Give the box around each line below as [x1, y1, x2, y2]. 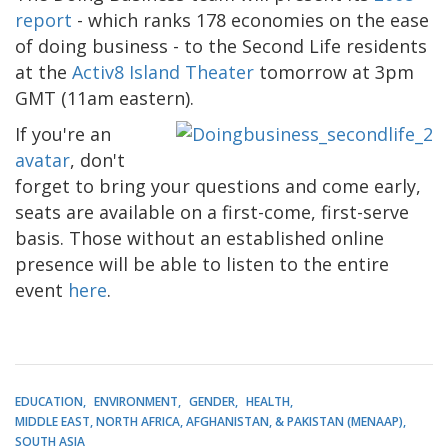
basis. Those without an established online [15, 225, 384, 250]
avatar [15, 147, 70, 172]
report [15, 7, 72, 32]
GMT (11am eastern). [15, 85, 194, 110]
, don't [70, 147, 125, 172]
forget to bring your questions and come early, [15, 173, 421, 198]
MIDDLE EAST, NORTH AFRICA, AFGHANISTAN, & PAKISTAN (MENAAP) [15, 412, 403, 430]
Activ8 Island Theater [72, 59, 254, 84]
